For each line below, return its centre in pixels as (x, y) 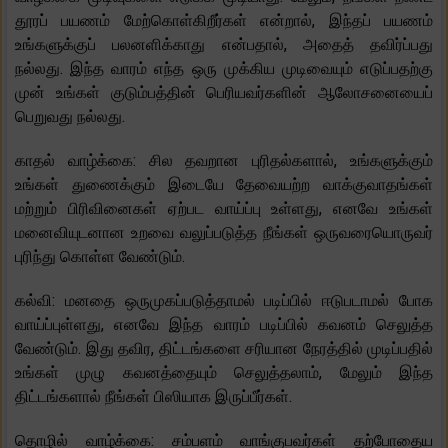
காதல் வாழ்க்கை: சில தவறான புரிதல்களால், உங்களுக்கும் (224, 161)
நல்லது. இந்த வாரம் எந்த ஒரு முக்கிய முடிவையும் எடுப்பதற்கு (224, 69)
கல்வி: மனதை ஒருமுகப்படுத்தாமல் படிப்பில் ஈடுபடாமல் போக (224, 301)
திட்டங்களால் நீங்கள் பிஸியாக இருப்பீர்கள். (153, 397)
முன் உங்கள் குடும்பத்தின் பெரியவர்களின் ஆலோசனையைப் (224, 93)
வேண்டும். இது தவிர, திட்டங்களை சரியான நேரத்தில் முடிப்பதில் (224, 349)
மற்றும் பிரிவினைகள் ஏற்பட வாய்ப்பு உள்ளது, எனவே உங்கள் (224, 209)
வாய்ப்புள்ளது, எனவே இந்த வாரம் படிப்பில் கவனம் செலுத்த (224, 325)
